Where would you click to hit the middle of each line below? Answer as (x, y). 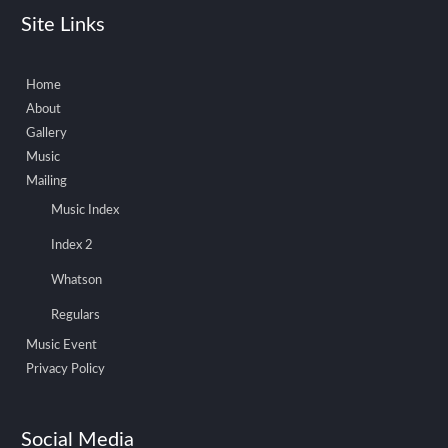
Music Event (62, 345)
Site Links (63, 24)
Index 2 (72, 245)
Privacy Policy (66, 369)
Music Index (85, 210)
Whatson (77, 280)
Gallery (47, 133)
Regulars (76, 315)
